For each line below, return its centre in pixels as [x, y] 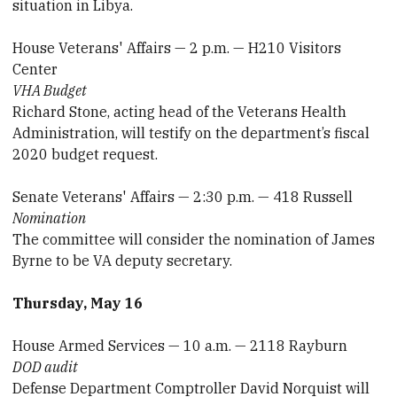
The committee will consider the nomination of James [194, 240]
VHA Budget [50, 91]
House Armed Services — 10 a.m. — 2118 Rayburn [180, 346]
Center [35, 70]
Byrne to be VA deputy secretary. [123, 261]
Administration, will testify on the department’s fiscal [191, 133]
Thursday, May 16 [78, 304]
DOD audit [46, 367]
